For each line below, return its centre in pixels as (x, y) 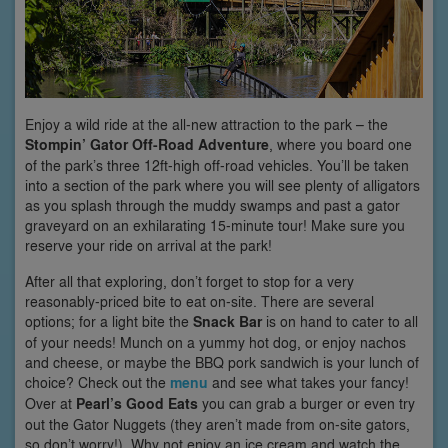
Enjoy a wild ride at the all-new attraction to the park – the (206, 124)
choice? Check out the (97, 382)
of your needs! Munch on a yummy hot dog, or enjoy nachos (215, 342)
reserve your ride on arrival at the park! (148, 245)
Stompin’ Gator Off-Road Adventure (147, 145)
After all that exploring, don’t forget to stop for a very (189, 281)
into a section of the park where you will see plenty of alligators (222, 185)
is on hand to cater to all (340, 321)
